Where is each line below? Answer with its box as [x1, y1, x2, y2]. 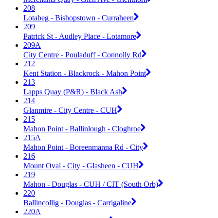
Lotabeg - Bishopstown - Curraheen [23, 13, 134, 22]
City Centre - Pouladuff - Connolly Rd [23, 50, 142, 59]
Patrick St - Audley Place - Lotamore [23, 32, 136, 40]
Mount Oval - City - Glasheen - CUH [23, 161, 139, 170]
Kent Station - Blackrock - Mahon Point [23, 69, 146, 77]
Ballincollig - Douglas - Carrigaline [23, 198, 131, 207]
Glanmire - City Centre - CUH [23, 106, 117, 114]
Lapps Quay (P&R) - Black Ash [23, 87, 122, 96]
